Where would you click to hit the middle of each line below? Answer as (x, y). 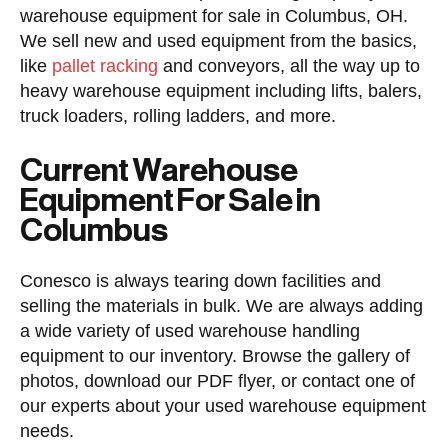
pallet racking (105, 66)
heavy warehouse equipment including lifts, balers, (221, 91)
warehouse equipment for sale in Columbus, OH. (214, 16)
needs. (47, 431)
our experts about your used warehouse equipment (223, 406)
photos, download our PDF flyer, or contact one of (217, 381)
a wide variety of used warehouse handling (190, 331)
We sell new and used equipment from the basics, (218, 41)
